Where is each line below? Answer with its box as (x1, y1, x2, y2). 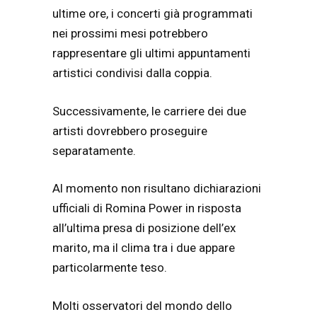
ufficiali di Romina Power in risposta (52, 201, 241, 216)
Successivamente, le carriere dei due (52, 103, 246, 118)
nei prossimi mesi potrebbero (52, 26, 208, 41)
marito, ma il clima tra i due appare (52, 241, 235, 255)
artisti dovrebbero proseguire (52, 123, 207, 138)
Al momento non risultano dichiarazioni (52, 181, 261, 196)
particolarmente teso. (52, 260, 167, 275)
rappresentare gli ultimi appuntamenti (52, 46, 250, 61)
